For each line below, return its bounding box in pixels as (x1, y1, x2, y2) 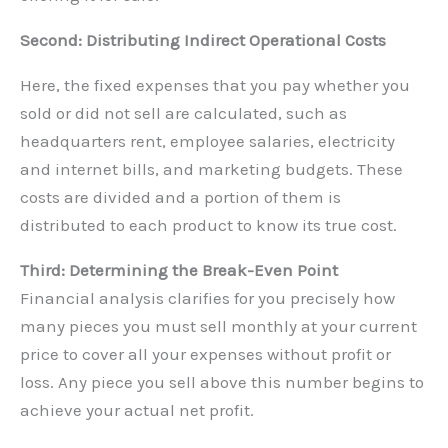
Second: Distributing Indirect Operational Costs (20, 30, 386, 51)
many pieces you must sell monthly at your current (20, 316, 417, 337)
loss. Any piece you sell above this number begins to (20, 372, 424, 393)
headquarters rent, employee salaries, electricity (20, 131, 395, 152)
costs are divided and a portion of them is (20, 187, 341, 208)
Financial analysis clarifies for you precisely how (20, 288, 395, 309)
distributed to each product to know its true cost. (20, 215, 397, 236)
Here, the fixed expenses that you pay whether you (20, 75, 410, 96)
